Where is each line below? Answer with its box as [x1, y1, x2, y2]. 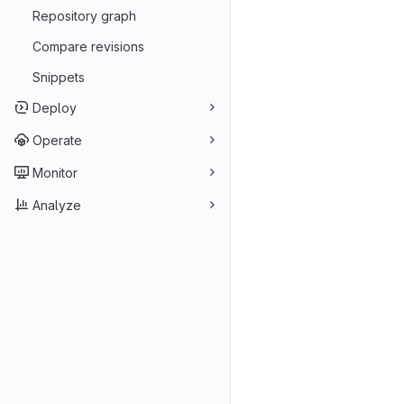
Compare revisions [32, 38, 144, 54]
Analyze [32, 197, 81, 213]
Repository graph [32, 7, 136, 23]
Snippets [32, 69, 85, 85]
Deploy [32, 99, 77, 115]
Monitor [32, 164, 78, 180]
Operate [32, 132, 82, 148]
